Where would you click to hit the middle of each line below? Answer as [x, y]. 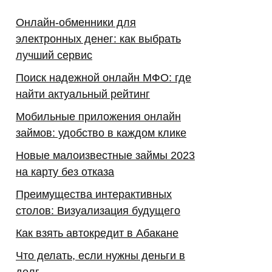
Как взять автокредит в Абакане [97, 233]
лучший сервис [54, 55]
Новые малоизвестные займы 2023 [105, 155]
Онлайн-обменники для [76, 22]
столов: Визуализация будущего [98, 210]
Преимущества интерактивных [94, 194]
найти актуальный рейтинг [83, 94]
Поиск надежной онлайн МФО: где [104, 77]
